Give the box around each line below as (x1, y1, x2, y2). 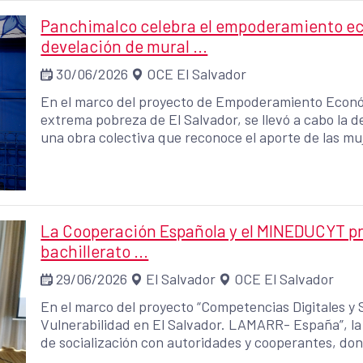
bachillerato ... (41, 240, 149, 261)
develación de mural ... (41, 35, 208, 56)
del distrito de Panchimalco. (41, 145, 224, 164)
